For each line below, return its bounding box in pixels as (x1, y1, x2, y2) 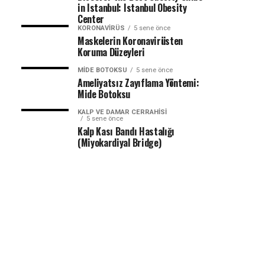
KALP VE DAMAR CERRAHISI (77, 108, 167, 116)
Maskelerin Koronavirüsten (77, 34, 183, 48)
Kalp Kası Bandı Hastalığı (77, 124, 174, 138)
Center (77, 12, 105, 26)
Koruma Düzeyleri (77, 45, 145, 59)
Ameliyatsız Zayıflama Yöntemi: (77, 76, 199, 90)
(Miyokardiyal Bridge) (77, 135, 161, 150)
